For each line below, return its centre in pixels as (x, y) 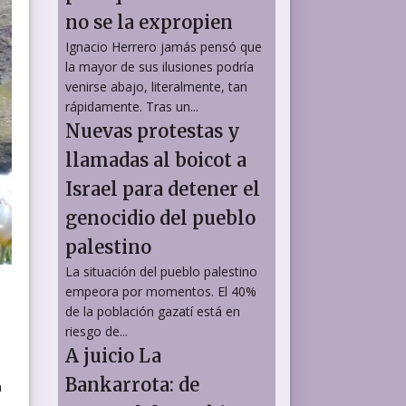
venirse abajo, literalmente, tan (156, 86)
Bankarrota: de (132, 384)
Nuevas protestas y (153, 130)
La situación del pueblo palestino (161, 271)
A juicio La (113, 355)
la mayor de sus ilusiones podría (159, 66)
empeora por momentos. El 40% (161, 291)
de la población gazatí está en (153, 311)
